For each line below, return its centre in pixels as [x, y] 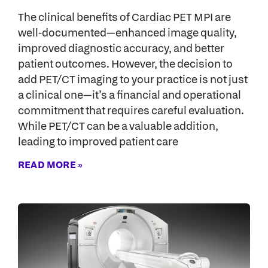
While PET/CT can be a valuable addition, [118, 126]
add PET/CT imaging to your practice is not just [133, 79]
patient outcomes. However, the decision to [125, 63]
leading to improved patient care [98, 141]
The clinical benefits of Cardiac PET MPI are [124, 17]
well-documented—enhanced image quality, [127, 32]
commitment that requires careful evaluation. [131, 110]
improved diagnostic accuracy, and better [121, 48]
